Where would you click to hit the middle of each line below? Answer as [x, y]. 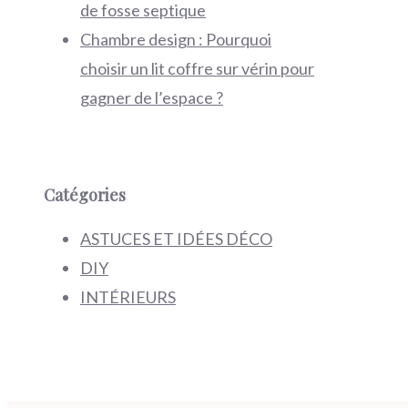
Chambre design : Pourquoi [176, 40]
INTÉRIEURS [128, 297]
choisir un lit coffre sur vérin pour [197, 69]
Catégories [85, 195]
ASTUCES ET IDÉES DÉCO [176, 239]
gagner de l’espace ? [152, 98]
